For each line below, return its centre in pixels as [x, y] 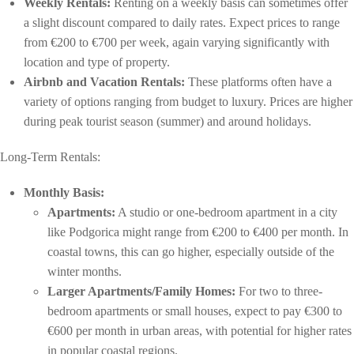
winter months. [85, 271]
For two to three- [279, 291]
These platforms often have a [258, 81]
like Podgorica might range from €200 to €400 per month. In [198, 232]
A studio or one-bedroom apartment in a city [226, 212]
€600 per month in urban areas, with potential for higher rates [200, 330]
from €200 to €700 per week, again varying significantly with [177, 42]
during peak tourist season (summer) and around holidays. [168, 121]
